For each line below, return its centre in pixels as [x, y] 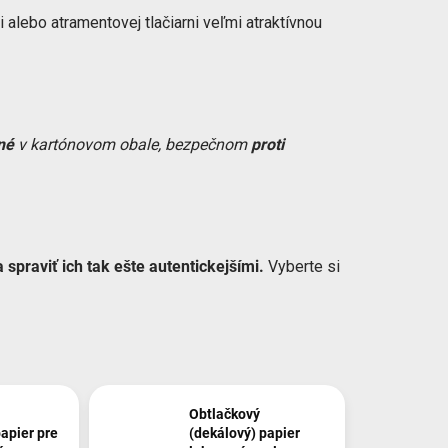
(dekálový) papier [244, 433]
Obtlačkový [224, 414]
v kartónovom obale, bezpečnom [132, 144]
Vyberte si [302, 266]
